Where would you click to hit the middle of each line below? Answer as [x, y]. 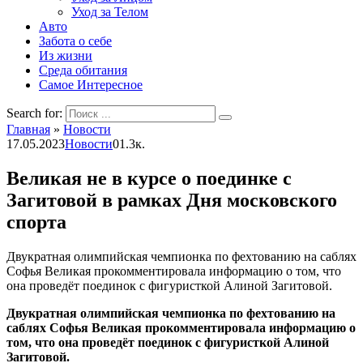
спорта [36, 222]
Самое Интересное [91, 85]
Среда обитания [83, 70]
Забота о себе [75, 41]
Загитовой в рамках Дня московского [172, 200]
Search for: [34, 113]
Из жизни [66, 56]
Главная [28, 129]
